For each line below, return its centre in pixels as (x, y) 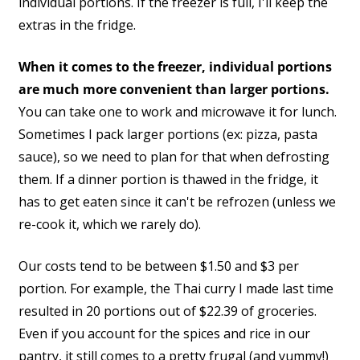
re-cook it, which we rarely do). (110, 225)
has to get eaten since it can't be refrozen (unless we (177, 202)
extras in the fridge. (77, 25)
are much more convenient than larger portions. (174, 90)
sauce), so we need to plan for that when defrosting (174, 157)
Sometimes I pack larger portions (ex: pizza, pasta (168, 135)
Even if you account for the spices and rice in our (164, 334)
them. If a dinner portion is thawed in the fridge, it (168, 180)
